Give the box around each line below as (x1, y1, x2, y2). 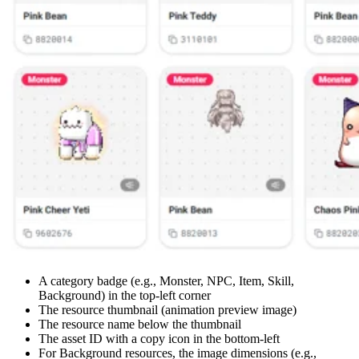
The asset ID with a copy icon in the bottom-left (38, 332, 280, 346)
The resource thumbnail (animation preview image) (38, 303, 296, 317)
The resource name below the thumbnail (38, 317, 241, 332)
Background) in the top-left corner (38, 288, 211, 303)
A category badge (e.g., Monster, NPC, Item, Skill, (38, 274, 294, 288)
